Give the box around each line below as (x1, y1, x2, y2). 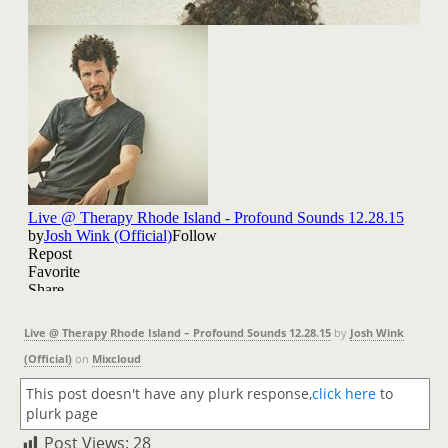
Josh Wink (350, 325, 404, 340)
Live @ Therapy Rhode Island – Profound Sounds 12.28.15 (24, 325, 331, 340)
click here (312, 384, 376, 403)
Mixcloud (92, 351, 141, 366)
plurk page (26, 404, 98, 423)
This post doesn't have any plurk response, (26, 384, 312, 403)
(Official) (24, 351, 72, 366)
